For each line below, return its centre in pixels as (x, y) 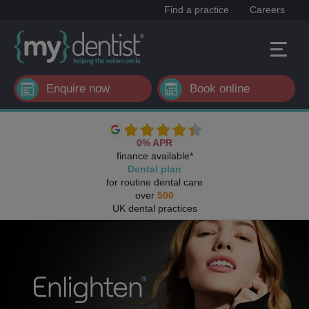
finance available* (154, 156)
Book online (220, 89)
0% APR (154, 143)
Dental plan (154, 169)
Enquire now (78, 89)
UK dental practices (154, 208)
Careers (267, 10)
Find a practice (197, 10)
